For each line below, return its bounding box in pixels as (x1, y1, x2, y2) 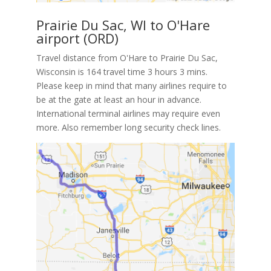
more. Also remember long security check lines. (36, 122, 221, 134)
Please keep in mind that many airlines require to (36, 80, 227, 92)
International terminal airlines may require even (36, 108, 220, 120)
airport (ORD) (36, 29, 119, 48)
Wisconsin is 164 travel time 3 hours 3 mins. (36, 66, 207, 78)
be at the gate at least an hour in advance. (36, 94, 201, 106)
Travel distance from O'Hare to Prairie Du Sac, (36, 52, 218, 64)
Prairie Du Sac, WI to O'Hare (36, 16, 210, 34)
